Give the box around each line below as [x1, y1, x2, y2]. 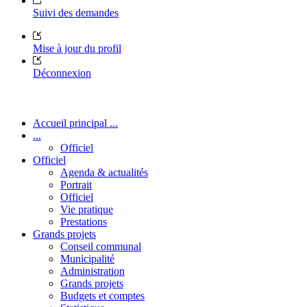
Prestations [60, 215, 107, 228]
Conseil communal [60, 240, 141, 252]
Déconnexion [33, 66, 91, 79]
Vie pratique [60, 203, 113, 215]
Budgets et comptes [60, 289, 145, 302]
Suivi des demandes [33, 6, 119, 19]
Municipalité [60, 252, 114, 265]
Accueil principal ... [33, 116, 118, 129]
